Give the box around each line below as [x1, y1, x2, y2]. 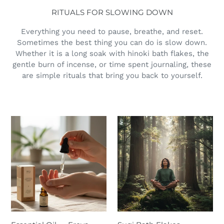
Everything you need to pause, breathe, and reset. [21, 26, 203, 36]
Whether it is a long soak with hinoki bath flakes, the [15, 48, 209, 58]
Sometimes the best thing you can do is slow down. [17, 37, 207, 47]
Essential [10, 116, 45, 126]
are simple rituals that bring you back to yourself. [21, 70, 202, 80]
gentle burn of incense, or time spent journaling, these [12, 59, 211, 69]
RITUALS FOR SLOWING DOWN [51, 7, 173, 17]
